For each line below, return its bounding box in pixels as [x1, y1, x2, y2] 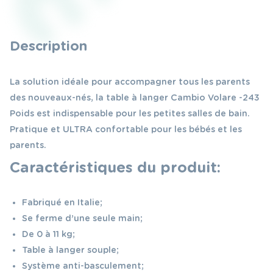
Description [10, 38, 87, 54]
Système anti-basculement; [22, 261, 144, 271]
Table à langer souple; [22, 245, 119, 255]
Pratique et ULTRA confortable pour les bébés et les [10, 124, 242, 135]
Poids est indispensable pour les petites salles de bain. [10, 108, 250, 119]
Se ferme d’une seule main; [22, 213, 143, 224]
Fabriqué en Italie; [22, 197, 102, 208]
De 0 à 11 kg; [22, 229, 75, 239]
